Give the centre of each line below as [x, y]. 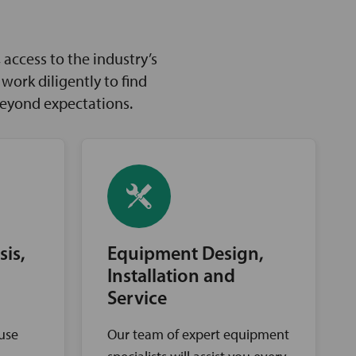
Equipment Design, [186, 255]
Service [137, 299]
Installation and [171, 277]
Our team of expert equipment [198, 334]
